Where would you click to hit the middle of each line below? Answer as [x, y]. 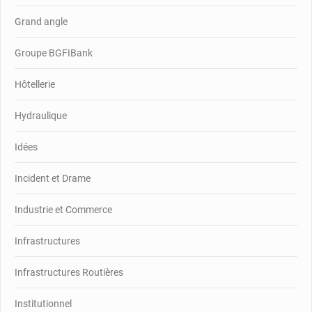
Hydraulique [41, 115]
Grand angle [41, 21]
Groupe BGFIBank [54, 53]
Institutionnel [43, 303]
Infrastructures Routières [69, 272]
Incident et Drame [53, 178]
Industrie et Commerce [63, 209]
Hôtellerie [35, 84]
